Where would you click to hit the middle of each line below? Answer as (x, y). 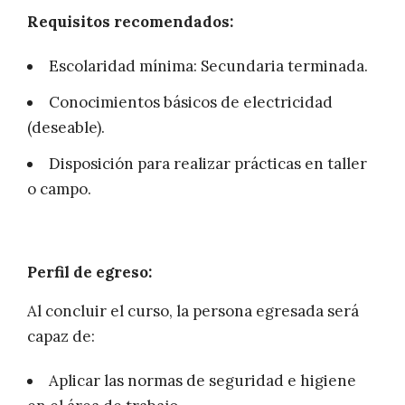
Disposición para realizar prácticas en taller (208, 164)
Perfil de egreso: (89, 273)
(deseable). (66, 128)
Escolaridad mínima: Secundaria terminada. (208, 66)
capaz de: (61, 337)
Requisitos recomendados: (130, 22)
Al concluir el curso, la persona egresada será (193, 311)
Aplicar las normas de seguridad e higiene (202, 381)
